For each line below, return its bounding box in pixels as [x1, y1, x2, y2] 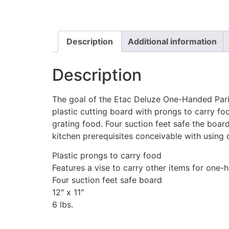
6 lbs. [52, 199, 73, 210]
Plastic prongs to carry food [52, 150, 162, 161]
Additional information [128, 36, 217, 47]
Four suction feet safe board [52, 175, 162, 186]
